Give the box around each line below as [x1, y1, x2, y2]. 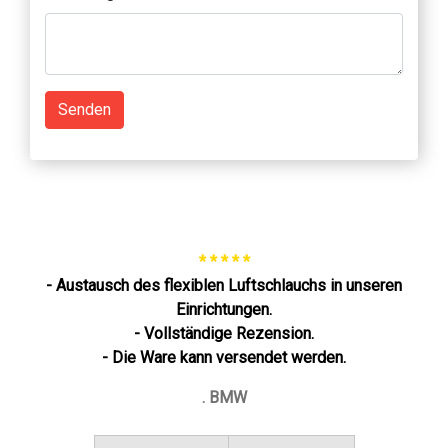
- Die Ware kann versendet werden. [102, 347, 346, 367]
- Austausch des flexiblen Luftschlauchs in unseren [46, 275, 402, 295]
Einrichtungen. [176, 299, 272, 319]
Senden [58, 99, 111, 119]
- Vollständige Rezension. [134, 323, 314, 343]
